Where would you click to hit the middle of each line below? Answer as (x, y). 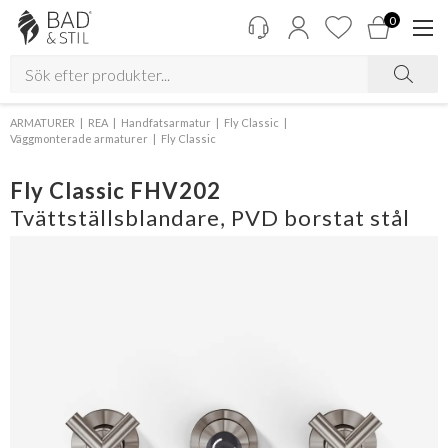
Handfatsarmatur (166, 122)
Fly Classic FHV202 (115, 190)
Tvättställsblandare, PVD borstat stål (210, 217)
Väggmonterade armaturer (79, 138)
